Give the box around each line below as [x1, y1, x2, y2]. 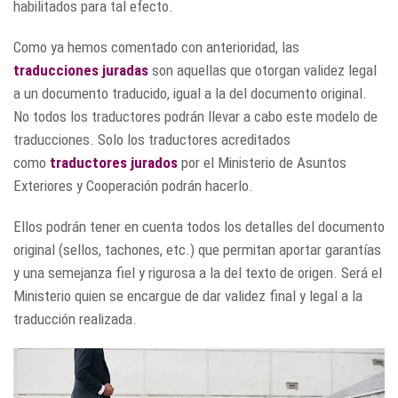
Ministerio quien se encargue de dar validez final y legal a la [13, 287, 362, 305]
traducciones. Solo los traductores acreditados [13, 131, 291, 148]
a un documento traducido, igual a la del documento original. [13, 84, 367, 102]
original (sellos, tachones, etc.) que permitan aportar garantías [13, 241, 381, 259]
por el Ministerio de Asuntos [178, 154, 346, 171]
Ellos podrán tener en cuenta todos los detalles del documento [13, 218, 385, 235]
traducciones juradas [13, 61, 148, 79]
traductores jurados [46, 154, 178, 171]
